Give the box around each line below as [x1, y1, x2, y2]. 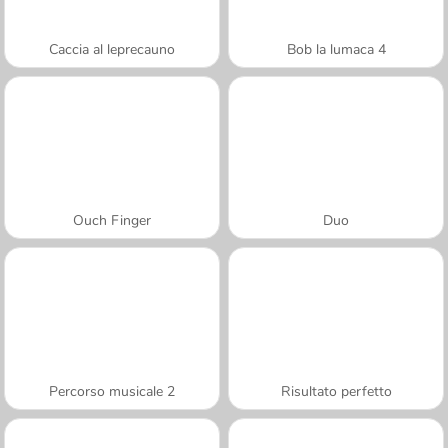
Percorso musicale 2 [49, 381, 175, 401]
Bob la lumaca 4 [286, 39, 386, 59]
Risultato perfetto [280, 381, 392, 401]
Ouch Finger [73, 210, 151, 230]
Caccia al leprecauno [49, 39, 175, 59]
